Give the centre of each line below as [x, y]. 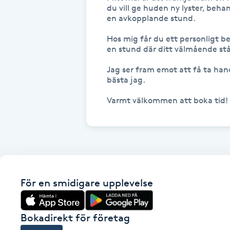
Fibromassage [33, 158]
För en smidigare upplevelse [87, 183]
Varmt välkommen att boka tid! [167, 100]
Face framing [32, 43]
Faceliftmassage [37, 72]
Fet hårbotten [33, 100]
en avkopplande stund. [151, 18]
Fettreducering [35, 129]
